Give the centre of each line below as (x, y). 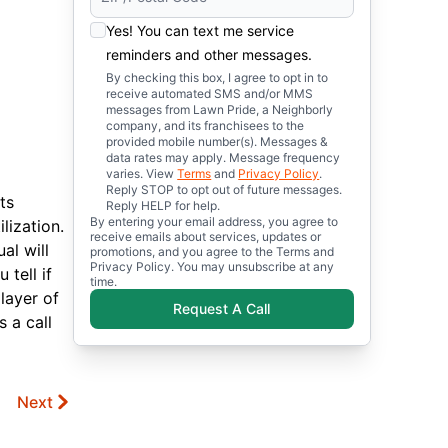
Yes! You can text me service (200, 30)
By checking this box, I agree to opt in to (217, 77)
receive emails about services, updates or (206, 236)
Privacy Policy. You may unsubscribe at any (212, 266)
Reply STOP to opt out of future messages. (224, 189)
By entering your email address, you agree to (214, 221)
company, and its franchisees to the (205, 125)
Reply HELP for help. (163, 205)
